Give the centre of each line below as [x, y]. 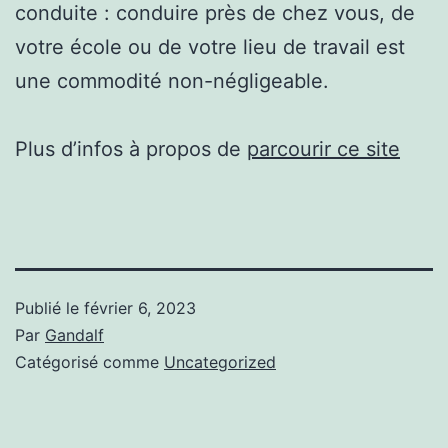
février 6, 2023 [140, 307]
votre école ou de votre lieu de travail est [210, 46]
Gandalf [74, 334]
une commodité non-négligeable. [172, 80]
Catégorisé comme [89, 361]
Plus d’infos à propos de [131, 148]
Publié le [49, 307]
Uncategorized [220, 361]
